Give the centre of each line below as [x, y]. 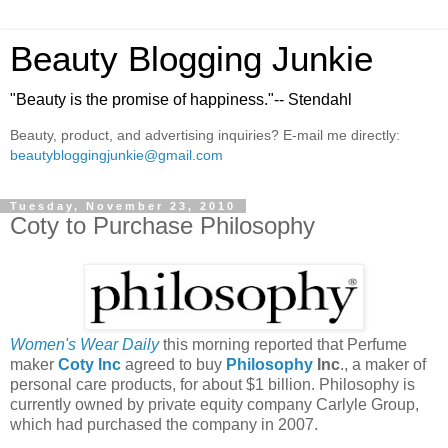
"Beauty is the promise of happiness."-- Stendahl [181, 99]
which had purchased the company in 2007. [164, 424]
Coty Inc [89, 364]
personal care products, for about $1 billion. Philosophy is [212, 384]
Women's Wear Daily [84, 344]
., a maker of [383, 364]
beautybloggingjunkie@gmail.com [116, 155]
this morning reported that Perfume [283, 344]
